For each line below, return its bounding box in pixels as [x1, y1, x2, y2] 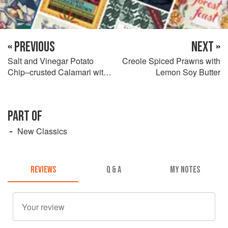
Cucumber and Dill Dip [8, 77, 90, 89]
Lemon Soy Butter [156, 66, 220, 78]
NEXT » [191, 38, 220, 55]
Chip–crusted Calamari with [8, 66, 108, 78]
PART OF [8, 107, 42, 125]
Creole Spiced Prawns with [122, 54, 220, 67]
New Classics [17, 125, 67, 137]
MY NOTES [169, 164, 200, 176]
